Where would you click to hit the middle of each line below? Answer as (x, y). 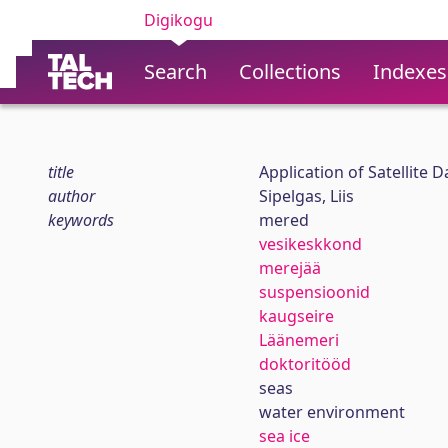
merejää (289, 268)
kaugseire (296, 316)
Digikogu (178, 20)
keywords (81, 220)
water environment (331, 412)
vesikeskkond (310, 244)
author (71, 196)
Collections (290, 71)
